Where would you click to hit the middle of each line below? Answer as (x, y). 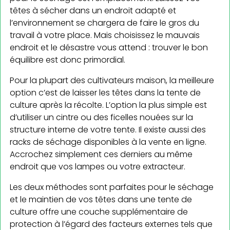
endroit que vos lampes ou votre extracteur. (98, 167)
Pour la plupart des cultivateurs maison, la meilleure (112, 81)
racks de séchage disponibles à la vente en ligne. (108, 142)
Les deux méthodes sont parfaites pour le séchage (112, 187)
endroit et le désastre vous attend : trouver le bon (109, 48)
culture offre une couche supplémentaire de (99, 212)
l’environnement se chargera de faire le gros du (104, 23)
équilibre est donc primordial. (68, 60)
